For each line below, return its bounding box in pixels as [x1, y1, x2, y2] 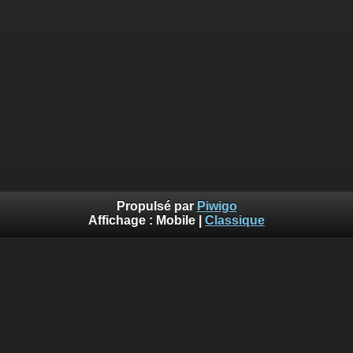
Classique [205, 214, 265, 228]
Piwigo [196, 199, 237, 214]
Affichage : [88, 214, 156, 228]
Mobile [156, 214, 195, 228]
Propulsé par [116, 199, 197, 214]
